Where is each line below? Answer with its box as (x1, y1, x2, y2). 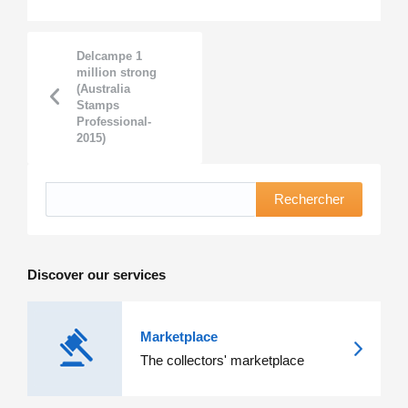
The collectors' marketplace (140, 352, 304, 368)
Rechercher (274, 191, 344, 208)
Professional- (76, 114, 151, 128)
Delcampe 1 (76, 48, 142, 63)
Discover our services (27, 266, 166, 282)
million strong (76, 65, 157, 79)
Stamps (76, 97, 119, 112)
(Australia (76, 81, 130, 96)
